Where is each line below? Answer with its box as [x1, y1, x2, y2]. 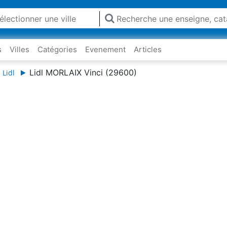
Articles [134, 45, 162, 54]
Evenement [85, 45, 126, 54]
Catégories [37, 45, 77, 54]
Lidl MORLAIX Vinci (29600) [29, 67, 137, 78]
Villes [10, 45, 29, 54]
